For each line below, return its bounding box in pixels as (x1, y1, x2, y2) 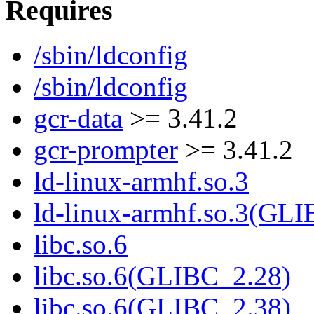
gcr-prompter (34, 135, 178, 165)
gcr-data (34, 103, 123, 134)
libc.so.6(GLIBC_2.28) (34, 261, 291, 292)
